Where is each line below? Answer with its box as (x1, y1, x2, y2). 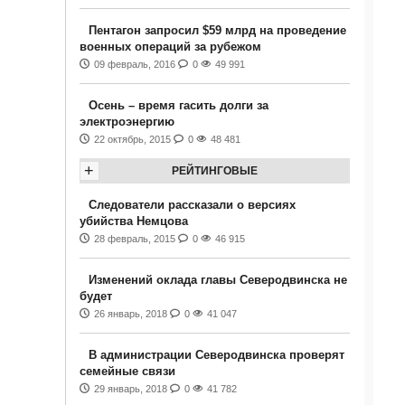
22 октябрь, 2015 (93, 134, 171, 145)
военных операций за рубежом (79, 40, 261, 53)
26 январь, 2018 (93, 308, 167, 319)
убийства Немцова (79, 214, 188, 228)
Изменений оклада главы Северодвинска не (88, 273, 347, 287)
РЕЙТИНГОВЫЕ (171, 165, 258, 177)
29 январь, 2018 (93, 383, 167, 394)
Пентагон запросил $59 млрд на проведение (88, 24, 346, 37)
